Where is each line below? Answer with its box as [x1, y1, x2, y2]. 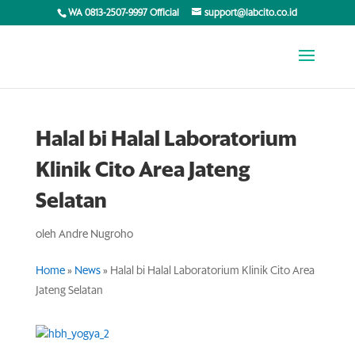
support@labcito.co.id [204, 9, 298, 18]
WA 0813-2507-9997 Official [68, 9, 182, 18]
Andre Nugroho [58, 229, 133, 240]
